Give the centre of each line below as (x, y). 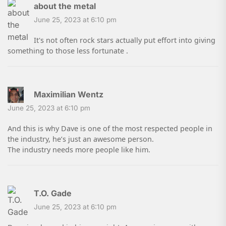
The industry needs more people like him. (79, 150)
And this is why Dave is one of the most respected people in (110, 129)
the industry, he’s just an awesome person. (81, 139)
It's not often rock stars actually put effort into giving (125, 40)
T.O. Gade (53, 193)
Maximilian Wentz (69, 95)
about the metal (65, 6)
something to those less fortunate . (68, 51)
